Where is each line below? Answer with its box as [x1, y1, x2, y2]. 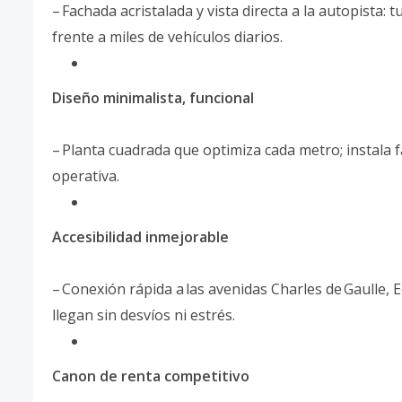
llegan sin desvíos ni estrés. [52, 305, 235, 326]
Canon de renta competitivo [52, 366, 249, 387]
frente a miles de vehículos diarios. [52, 27, 283, 48]
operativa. [52, 166, 119, 187]
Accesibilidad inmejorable [52, 227, 229, 248]
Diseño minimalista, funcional [52, 88, 254, 109]
